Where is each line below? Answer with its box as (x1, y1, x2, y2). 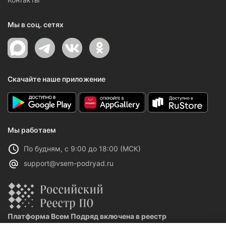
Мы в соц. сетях (8, 20, 64, 29)
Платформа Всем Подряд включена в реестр (8, 212, 166, 220)
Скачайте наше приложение (8, 75, 105, 83)
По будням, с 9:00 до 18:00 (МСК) (24, 144, 141, 153)
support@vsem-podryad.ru (24, 159, 114, 167)
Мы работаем (8, 126, 56, 134)
